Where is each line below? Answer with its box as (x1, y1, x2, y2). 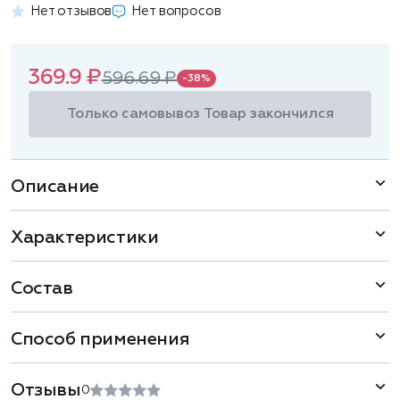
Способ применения (11, 330, 190, 348)
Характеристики (11, 229, 159, 246)
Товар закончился (203, 107, 334, 121)
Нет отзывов (30, 4, 112, 18)
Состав (11, 279, 73, 297)
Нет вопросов (131, 4, 221, 18)
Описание (11, 178, 99, 196)
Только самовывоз (66, 107, 204, 121)
